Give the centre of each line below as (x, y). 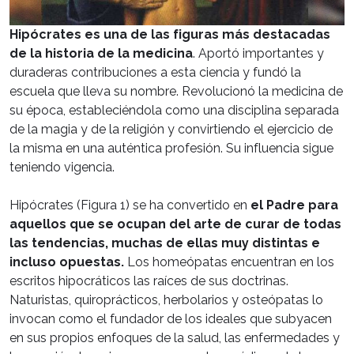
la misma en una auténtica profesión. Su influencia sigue (171, 148)
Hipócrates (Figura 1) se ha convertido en (128, 205)
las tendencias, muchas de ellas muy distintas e (165, 243)
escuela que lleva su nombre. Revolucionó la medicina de (176, 91)
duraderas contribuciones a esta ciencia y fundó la (155, 72)
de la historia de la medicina (101, 53)
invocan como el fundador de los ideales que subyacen (171, 318)
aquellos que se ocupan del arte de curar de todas (175, 224)
